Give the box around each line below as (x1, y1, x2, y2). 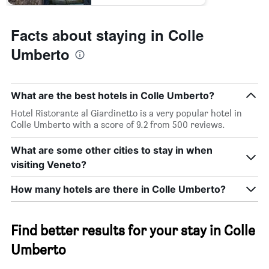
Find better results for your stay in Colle (11, 222, 255, 240)
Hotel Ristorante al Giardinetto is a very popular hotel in (11, 107, 242, 119)
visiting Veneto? (11, 159, 86, 171)
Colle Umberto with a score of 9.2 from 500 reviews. (11, 119, 225, 131)
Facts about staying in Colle (11, 25, 204, 46)
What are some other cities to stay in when (11, 144, 213, 157)
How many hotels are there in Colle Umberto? (11, 183, 226, 196)
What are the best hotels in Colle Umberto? (11, 89, 214, 102)
